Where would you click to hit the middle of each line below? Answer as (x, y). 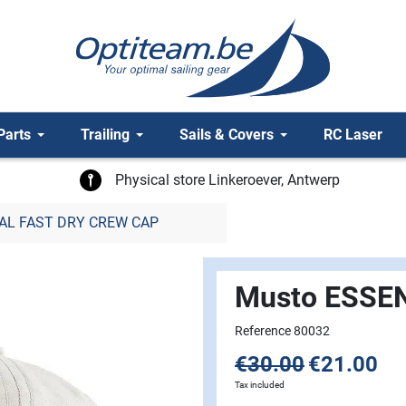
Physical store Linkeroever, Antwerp (227, 179)
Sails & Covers (227, 135)
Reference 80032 (282, 330)
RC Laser (353, 135)
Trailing (105, 135)
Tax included (260, 384)
